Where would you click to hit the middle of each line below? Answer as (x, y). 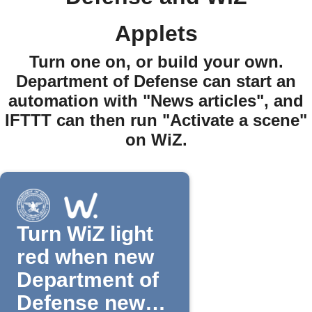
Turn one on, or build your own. (156, 62)
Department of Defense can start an (156, 81)
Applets (156, 33)
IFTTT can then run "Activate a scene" (156, 120)
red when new (85, 257)
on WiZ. (156, 140)
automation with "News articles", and (156, 101)
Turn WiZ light (85, 234)
